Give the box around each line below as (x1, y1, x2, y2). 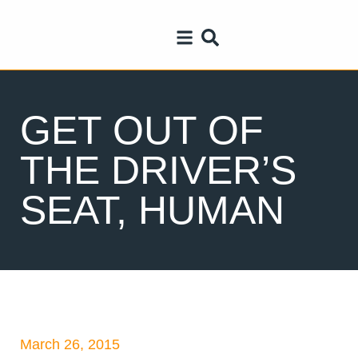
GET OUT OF (20, 108, 264, 153)
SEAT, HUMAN (20, 188, 284, 233)
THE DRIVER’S (20, 148, 296, 193)
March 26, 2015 (20, 336, 120, 352)
